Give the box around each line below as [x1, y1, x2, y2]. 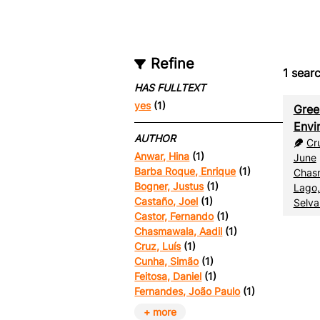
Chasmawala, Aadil [134, 225, 223, 238]
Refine [150, 55, 194, 73]
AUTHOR [134, 131, 176, 144]
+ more [144, 306, 177, 319]
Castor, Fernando [134, 210, 214, 223]
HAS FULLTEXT [134, 81, 206, 94]
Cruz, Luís [134, 240, 181, 253]
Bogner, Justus [134, 180, 204, 193]
